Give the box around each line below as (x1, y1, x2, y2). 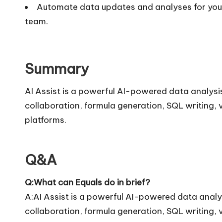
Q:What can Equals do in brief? (25, 176, 150, 188)
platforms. (25, 114, 66, 125)
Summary (25, 59, 89, 77)
